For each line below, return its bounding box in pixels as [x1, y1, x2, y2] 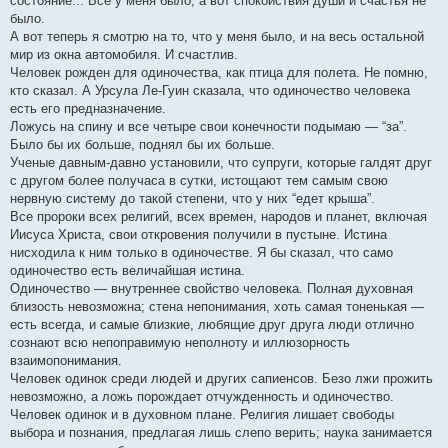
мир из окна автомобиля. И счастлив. [10, 47, 238, 62]
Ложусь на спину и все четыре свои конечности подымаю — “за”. [10, 119, 407, 134]
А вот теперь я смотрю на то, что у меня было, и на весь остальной [10, 29, 424, 44]
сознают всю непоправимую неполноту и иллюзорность [10, 335, 350, 350]
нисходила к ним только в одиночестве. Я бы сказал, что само [10, 245, 393, 260]
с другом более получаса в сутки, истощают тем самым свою [10, 173, 388, 188]
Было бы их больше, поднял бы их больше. [10, 137, 275, 152]
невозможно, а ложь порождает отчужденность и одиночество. [10, 389, 394, 404]
